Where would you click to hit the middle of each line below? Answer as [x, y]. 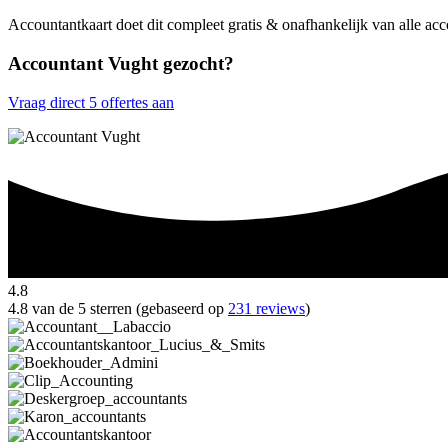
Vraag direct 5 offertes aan [91, 102]
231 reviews [266, 309]
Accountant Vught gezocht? [121, 63]
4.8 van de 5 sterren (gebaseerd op [118, 309]
